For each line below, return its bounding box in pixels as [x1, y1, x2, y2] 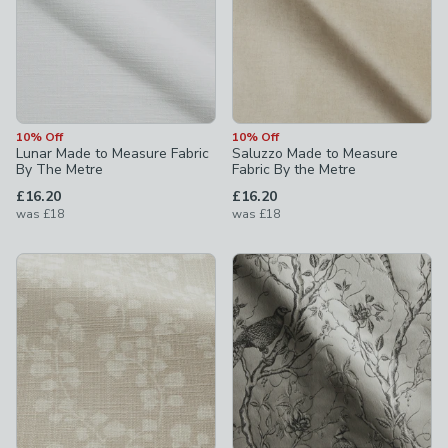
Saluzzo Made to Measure [232, 144, 398, 163]
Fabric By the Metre [232, 160, 356, 179]
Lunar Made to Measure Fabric [16, 144, 209, 163]
